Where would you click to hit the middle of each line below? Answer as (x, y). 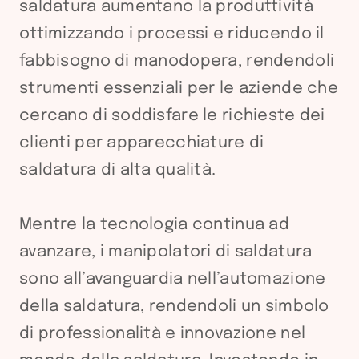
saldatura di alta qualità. (118, 170)
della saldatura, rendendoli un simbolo (174, 307)
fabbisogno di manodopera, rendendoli (177, 61)
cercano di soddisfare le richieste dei (172, 116)
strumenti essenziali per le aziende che (179, 89)
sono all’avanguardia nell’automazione (173, 279)
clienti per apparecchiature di (142, 143)
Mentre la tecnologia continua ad (154, 225)
